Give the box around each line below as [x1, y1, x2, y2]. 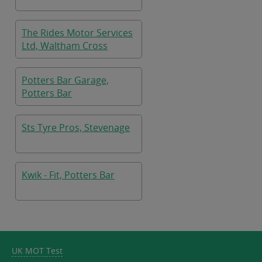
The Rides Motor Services [22, 26, 133, 39]
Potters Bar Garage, [22, 74, 109, 87]
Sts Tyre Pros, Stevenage [22, 121, 130, 134]
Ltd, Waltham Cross [22, 39, 108, 52]
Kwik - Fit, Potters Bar [22, 168, 115, 181]
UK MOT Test [12, 245, 63, 256]
